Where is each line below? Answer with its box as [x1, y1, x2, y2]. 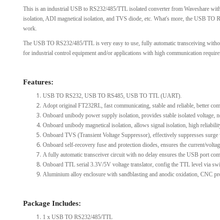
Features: [23, 78, 54, 86]
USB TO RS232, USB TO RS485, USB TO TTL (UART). [43, 92, 182, 99]
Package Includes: [23, 199, 81, 207]
